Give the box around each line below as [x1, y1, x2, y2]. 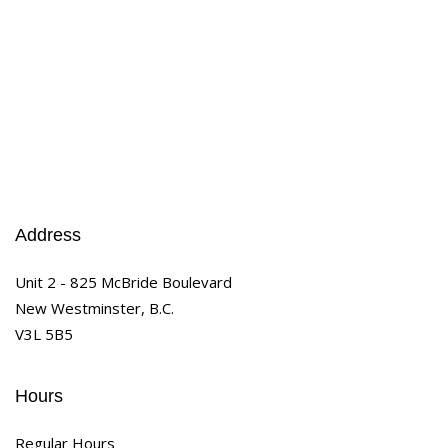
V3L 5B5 [15, 323, 73, 344]
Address [15, 224, 81, 245]
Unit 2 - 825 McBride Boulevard [15, 271, 232, 292]
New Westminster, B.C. [15, 297, 174, 318]
